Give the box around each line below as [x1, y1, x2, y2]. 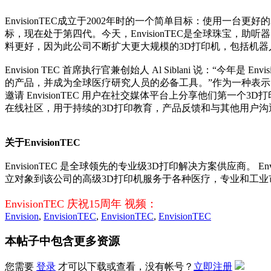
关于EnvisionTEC [5, 137, 80, 148]
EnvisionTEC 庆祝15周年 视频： [5, 197, 157, 210]
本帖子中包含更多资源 [5, 234, 120, 247]
